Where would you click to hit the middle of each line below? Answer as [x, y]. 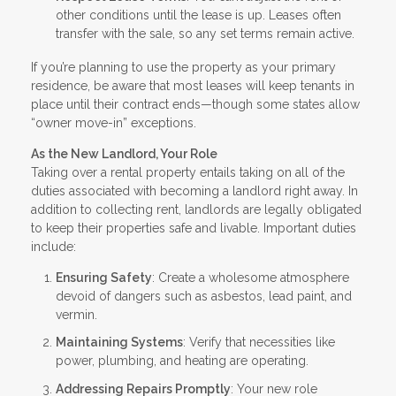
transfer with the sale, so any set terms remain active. [205, 33]
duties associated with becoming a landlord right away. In [194, 190]
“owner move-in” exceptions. [114, 122]
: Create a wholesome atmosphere [251, 277]
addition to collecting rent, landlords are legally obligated [196, 209]
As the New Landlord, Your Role [124, 153]
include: [53, 246]
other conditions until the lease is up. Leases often [198, 15]
